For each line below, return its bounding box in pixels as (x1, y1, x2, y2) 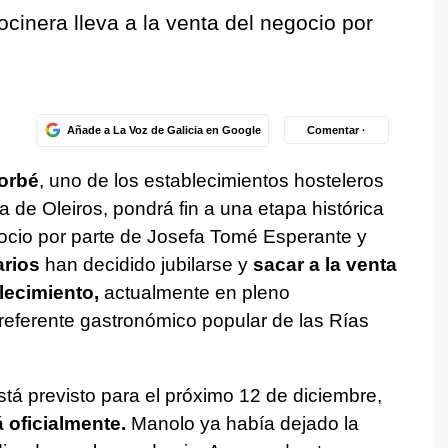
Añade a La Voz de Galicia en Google (66, 123, 261, 136)
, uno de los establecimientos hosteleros (38, 169, 384, 191)
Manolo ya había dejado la (125, 412, 359, 434)
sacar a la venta (252, 253, 397, 275)
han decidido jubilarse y (39, 253, 253, 275)
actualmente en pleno (98, 281, 290, 303)
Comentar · (307, 123, 366, 136)
